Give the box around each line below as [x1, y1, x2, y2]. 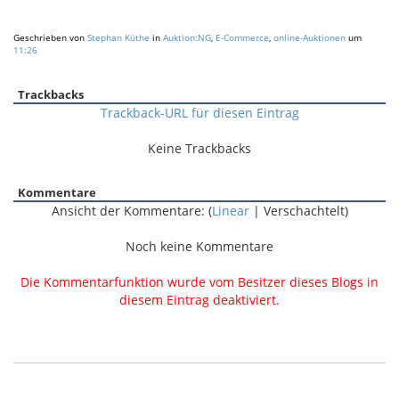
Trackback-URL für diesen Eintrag [100, 104, 299, 121]
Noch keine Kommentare [126, 238, 273, 255]
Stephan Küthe [87, 31, 150, 44]
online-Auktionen [273, 31, 346, 44]
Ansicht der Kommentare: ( [51, 202, 212, 219]
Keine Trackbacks [148, 140, 251, 157]
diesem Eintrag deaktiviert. [119, 291, 280, 308]
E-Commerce [216, 31, 269, 44]
